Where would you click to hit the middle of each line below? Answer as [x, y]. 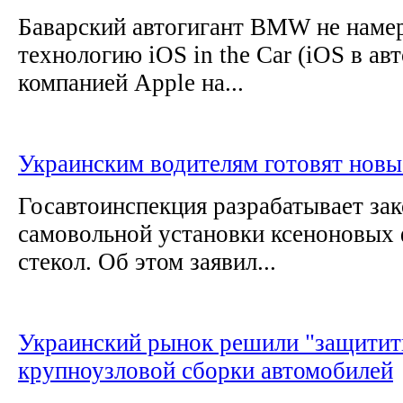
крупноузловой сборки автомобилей [206, 370]
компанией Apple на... [131, 82]
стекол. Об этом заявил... [147, 261]
